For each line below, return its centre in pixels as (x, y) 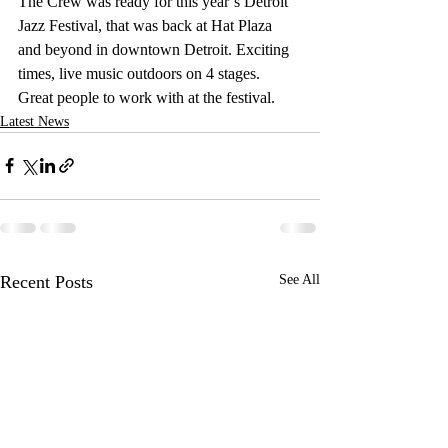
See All (299, 279)
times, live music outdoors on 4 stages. (141, 73)
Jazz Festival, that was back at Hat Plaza (147, 25)
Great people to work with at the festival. (146, 97)
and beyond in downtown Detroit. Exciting (155, 49)
